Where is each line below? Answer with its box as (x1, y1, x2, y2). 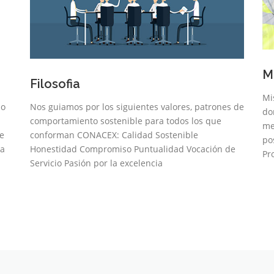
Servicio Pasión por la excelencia (30, 157, 163, 169)
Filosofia (30, 76, 80, 91)
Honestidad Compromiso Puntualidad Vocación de (30, 143, 235, 155)
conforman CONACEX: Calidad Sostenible (30, 128, 198, 141)
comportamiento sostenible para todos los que (30, 114, 221, 127)
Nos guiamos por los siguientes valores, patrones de (30, 100, 244, 113)
